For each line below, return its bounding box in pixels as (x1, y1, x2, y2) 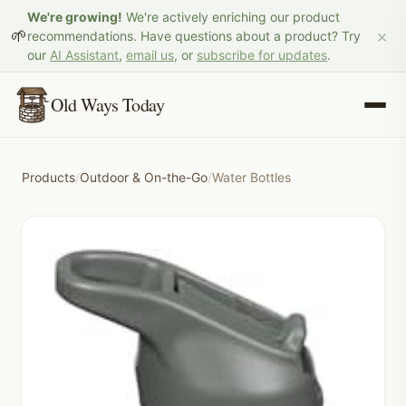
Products (22, 169, 75, 185)
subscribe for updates (197, 47, 327, 63)
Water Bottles (212, 169, 291, 185)
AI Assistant (50, 47, 119, 63)
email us (126, 47, 174, 63)
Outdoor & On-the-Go (80, 169, 208, 185)
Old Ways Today (51, 92, 165, 117)
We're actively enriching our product (126, 9, 340, 24)
